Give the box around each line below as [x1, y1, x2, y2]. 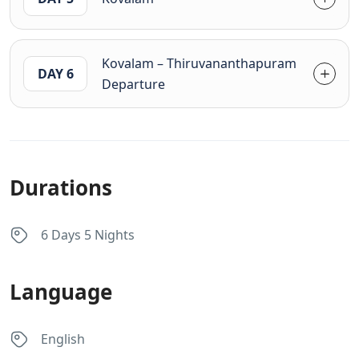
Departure [102, 75, 165, 93]
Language [10, 276, 112, 306]
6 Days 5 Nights [41, 226, 135, 244]
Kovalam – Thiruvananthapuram [102, 54, 296, 72]
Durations [10, 172, 112, 202]
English [41, 330, 85, 349]
